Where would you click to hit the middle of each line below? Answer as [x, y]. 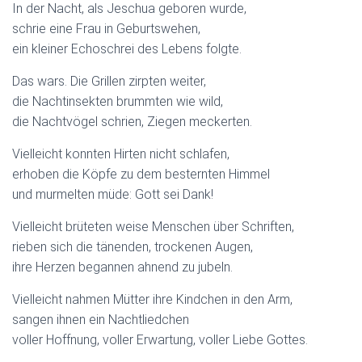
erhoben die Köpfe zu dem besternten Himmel [141, 174]
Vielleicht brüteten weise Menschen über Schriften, [153, 226]
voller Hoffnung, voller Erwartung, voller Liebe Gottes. [160, 339]
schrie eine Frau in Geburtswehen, [106, 28]
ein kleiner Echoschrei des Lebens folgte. [127, 48]
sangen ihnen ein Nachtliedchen [101, 319]
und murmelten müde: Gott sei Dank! [113, 194]
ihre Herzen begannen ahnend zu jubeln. [122, 267]
